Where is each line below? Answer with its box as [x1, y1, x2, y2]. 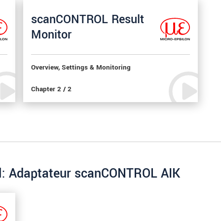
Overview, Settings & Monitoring [31, 62, 131, 73]
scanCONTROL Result [31, 11, 145, 28]
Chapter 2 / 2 [31, 84, 72, 94]
